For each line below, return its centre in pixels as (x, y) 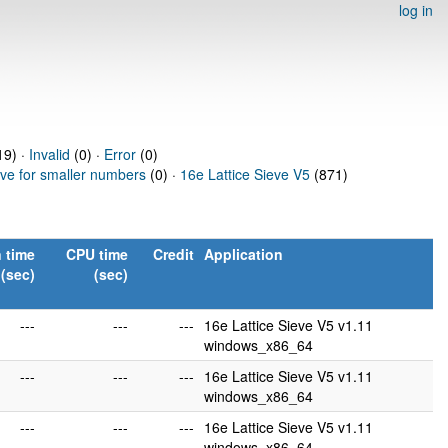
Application (243, 254)
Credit (173, 254)
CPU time (97, 254)
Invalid (49, 154)
